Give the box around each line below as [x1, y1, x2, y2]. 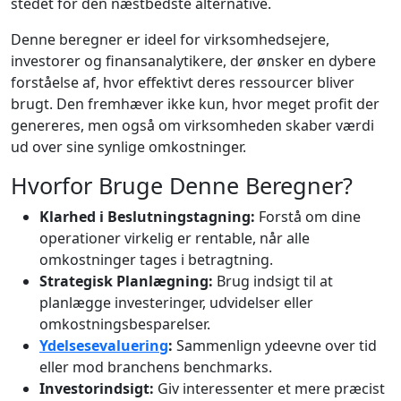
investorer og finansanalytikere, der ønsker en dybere [11, 50, 376, 71]
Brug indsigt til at [213, 270, 333, 291]
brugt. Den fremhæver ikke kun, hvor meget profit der [11, 93, 380, 114]
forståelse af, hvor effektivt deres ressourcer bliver [11, 72, 354, 92]
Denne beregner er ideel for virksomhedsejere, [11, 29, 329, 49]
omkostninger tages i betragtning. [39, 249, 273, 269]
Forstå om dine [255, 206, 361, 226]
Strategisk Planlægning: [39, 270, 213, 291]
